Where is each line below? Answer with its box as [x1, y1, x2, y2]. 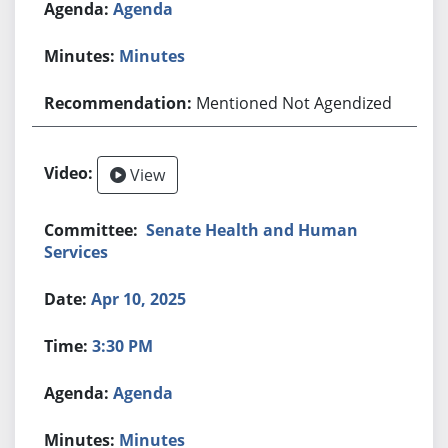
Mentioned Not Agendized [196, 91, 393, 114]
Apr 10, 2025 [91, 287, 187, 310]
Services [44, 240, 109, 263]
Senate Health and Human [146, 218, 359, 241]
